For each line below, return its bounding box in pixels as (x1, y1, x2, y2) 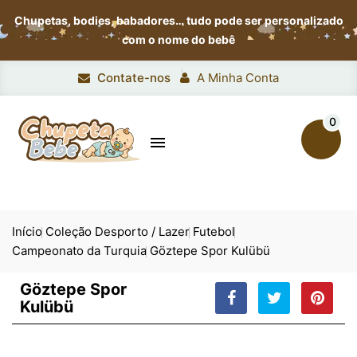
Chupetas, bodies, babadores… (14, 14, 186, 27)
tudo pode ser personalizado (186, 14, 343, 27)
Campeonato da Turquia (12, 243, 147, 258)
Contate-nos (97, 70, 171, 85)
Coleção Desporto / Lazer (45, 224, 190, 239)
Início (12, 224, 42, 239)
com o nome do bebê (122, 33, 235, 46)
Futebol (193, 224, 235, 239)
